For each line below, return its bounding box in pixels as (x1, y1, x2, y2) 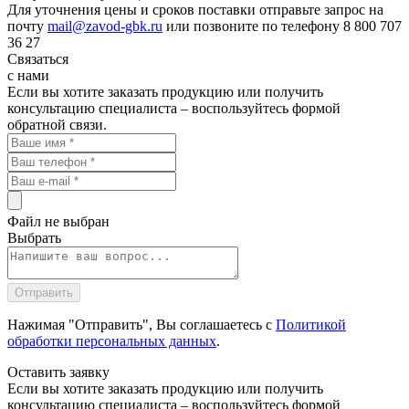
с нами (7, 67, 49, 83)
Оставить (7, 363, 69, 380)
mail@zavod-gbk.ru (47, 17, 163, 34)
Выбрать (7, 229, 61, 246)
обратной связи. (7, 116, 107, 132)
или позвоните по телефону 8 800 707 (163, 17, 402, 34)
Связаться (7, 50, 68, 67)
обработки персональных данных (7, 332, 216, 349)
